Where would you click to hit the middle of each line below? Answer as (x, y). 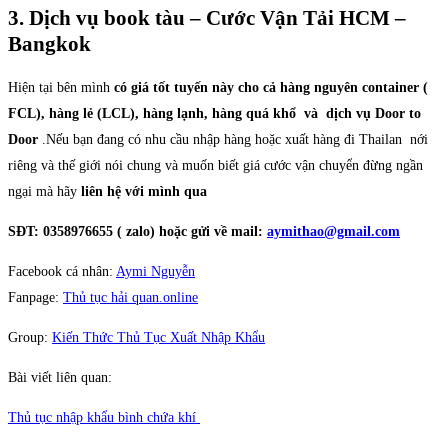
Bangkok (49, 44)
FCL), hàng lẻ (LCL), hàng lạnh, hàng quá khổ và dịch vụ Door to (214, 113)
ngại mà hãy (44, 191)
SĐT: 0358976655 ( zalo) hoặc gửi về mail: (137, 231)
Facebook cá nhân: (62, 271)
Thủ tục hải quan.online (130, 297)
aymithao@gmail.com (333, 231)
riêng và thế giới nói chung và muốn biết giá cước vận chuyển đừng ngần (215, 165)
